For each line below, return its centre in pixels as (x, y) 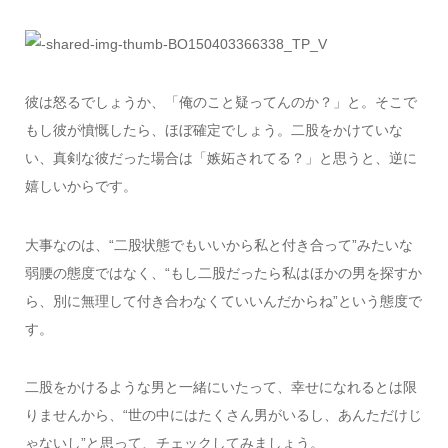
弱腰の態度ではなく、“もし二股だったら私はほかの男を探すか (223, 272)
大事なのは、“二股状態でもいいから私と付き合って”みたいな (218, 244)
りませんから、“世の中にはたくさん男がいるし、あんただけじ (223, 415)
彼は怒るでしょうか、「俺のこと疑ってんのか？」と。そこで (220, 102)
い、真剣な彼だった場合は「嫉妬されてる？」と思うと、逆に (220, 158)
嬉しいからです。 (80, 186)
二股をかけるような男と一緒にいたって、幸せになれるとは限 (220, 387)
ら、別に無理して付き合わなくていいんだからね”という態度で (223, 300)
